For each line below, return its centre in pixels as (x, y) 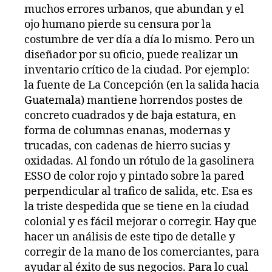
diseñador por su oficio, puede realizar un (131, 55)
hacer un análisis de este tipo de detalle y (130, 237)
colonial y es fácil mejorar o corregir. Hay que (141, 222)
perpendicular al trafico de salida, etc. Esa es (138, 191)
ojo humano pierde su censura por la (118, 24)
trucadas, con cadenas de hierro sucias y (127, 146)
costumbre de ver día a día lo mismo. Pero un (140, 39)
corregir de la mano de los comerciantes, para (142, 252)
